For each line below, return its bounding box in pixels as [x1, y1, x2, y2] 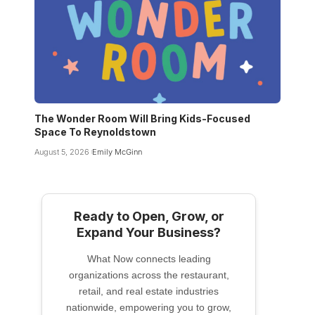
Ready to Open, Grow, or [73, 209, 224, 224]
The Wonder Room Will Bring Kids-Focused [34, 112, 250, 125]
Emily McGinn [91, 147, 142, 157]
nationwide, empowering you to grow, [66, 302, 231, 314]
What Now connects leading [86, 253, 211, 265]
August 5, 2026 [34, 147, 89, 157]
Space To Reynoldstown [34, 126, 156, 139]
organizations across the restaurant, [68, 269, 229, 281]
